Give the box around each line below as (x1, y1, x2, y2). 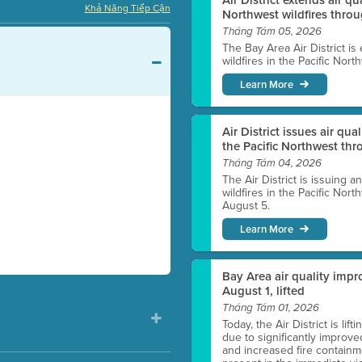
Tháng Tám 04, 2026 (222, 157, 322, 170)
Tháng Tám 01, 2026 (222, 301, 320, 314)
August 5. (222, 197, 271, 213)
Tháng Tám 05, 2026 (222, 25, 322, 38)
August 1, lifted (222, 282, 305, 299)
